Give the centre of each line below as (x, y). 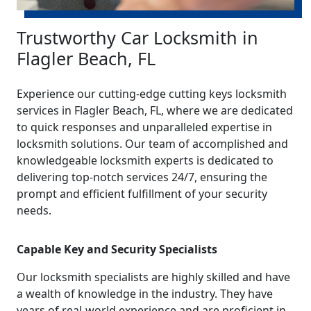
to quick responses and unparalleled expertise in (144, 127)
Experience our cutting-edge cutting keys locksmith (152, 93)
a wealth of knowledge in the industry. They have (145, 293)
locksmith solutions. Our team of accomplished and (152, 143)
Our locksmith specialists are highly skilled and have (153, 277)
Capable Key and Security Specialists (117, 249)
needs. (34, 210)
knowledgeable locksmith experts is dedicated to (145, 160)
